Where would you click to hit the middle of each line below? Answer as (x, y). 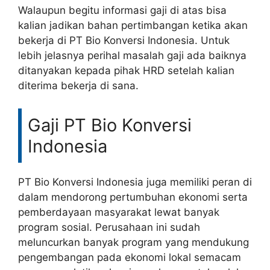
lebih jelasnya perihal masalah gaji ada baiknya (132, 55)
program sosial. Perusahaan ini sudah (109, 227)
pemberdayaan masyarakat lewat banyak (119, 212)
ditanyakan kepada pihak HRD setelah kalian (126, 70)
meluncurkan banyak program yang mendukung (133, 242)
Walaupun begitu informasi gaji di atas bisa (122, 10)
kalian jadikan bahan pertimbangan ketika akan (133, 25)
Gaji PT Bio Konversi (110, 125)
